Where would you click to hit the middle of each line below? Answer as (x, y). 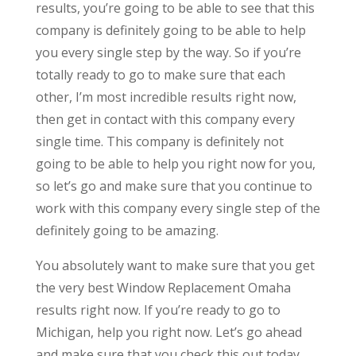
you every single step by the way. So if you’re (168, 53)
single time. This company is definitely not (159, 142)
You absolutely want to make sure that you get (175, 266)
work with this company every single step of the (178, 209)
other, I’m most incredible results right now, (166, 97)
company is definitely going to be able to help (170, 31)
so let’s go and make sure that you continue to (174, 186)
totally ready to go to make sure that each (160, 75)
